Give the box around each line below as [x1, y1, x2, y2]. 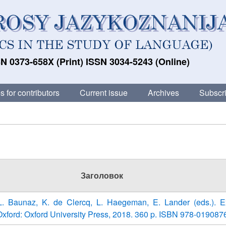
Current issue [80, 87, 128, 98]
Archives [148, 87, 179, 98]
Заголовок [81, 169, 123, 181]
